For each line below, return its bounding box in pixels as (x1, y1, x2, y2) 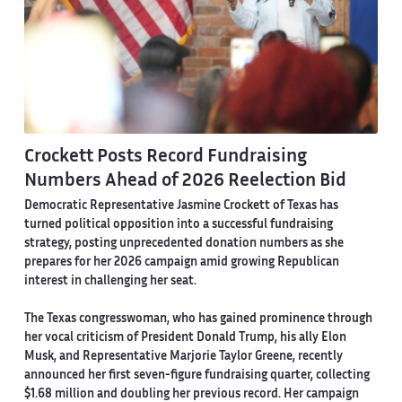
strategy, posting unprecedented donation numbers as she (23, 239, 344, 250)
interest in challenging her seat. (23, 276, 197, 288)
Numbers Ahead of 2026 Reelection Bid (23, 172, 346, 189)
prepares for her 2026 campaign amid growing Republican (23, 258, 339, 269)
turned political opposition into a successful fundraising (23, 220, 333, 232)
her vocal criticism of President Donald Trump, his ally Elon (23, 333, 346, 345)
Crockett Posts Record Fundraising (23, 148, 307, 165)
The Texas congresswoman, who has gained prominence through (23, 314, 372, 326)
